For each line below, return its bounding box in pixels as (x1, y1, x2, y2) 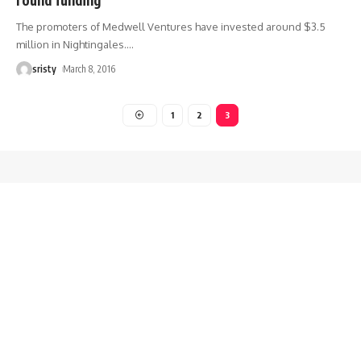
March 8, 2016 (63, 62, 116, 75)
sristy (32, 62, 56, 75)
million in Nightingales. (16, 37, 127, 51)
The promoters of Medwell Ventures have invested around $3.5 (16, 19, 326, 33)
